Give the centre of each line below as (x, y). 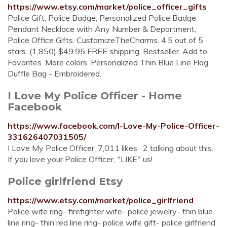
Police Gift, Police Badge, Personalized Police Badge (102, 18)
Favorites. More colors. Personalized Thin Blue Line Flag (108, 62)
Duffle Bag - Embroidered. (54, 73)
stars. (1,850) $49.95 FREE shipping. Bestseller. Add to (107, 51)
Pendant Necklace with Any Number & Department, (102, 29)
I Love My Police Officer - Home (95, 96)
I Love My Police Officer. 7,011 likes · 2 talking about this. (110, 148)
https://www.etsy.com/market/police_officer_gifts (107, 7)
